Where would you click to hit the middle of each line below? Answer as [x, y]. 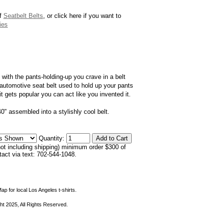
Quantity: [53, 138]
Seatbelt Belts [23, 16]
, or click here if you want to [82, 16]
